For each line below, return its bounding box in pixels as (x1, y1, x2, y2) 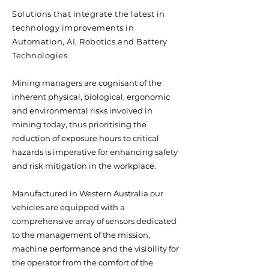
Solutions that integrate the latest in (12, 9, 165, 19)
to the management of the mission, (12, 230, 150, 240)
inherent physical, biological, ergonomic (12, 92, 170, 101)
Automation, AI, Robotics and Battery (12, 37, 168, 46)
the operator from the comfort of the (12, 258, 153, 267)
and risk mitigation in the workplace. (12, 161, 158, 171)
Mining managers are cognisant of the (12, 78, 162, 88)
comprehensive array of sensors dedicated (12, 216, 177, 226)
